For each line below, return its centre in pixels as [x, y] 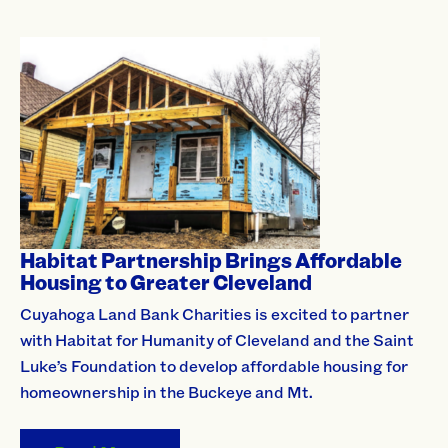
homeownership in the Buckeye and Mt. [166, 392]
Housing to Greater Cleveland [166, 282]
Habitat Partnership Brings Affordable [211, 260]
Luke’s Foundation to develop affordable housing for [214, 366]
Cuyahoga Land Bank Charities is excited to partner [214, 314]
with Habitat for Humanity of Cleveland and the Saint [217, 340]
